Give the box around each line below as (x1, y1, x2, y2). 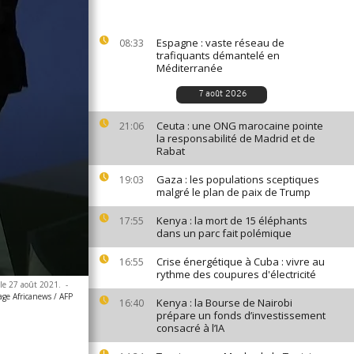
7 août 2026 (198, 90, 247, 99)
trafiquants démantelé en (156, 48, 280, 62)
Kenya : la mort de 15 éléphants (156, 213, 307, 228)
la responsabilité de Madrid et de (156, 131, 315, 145)
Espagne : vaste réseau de (156, 36, 284, 50)
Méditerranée (156, 61, 223, 75)
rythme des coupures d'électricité (156, 267, 316, 281)
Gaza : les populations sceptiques (156, 172, 319, 186)
